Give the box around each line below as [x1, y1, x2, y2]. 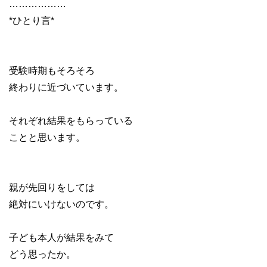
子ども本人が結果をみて [9, 232, 114, 243]
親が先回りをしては [9, 182, 95, 193]
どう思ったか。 [9, 249, 76, 259]
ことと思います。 [9, 132, 85, 142]
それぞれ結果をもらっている [9, 115, 133, 126]
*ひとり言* [9, 15, 54, 26]
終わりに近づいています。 [9, 82, 123, 92]
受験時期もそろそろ [9, 65, 95, 76]
